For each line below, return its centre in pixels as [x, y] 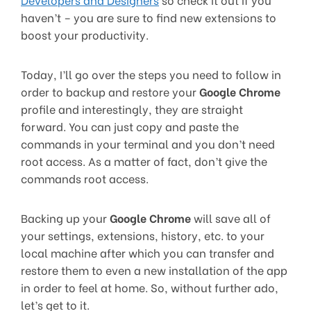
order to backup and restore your [110, 91]
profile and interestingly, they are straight [132, 108]
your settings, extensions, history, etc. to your [143, 235]
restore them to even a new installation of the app [154, 269]
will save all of [231, 217]
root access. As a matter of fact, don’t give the [144, 160]
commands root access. [85, 178]
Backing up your [65, 217]
